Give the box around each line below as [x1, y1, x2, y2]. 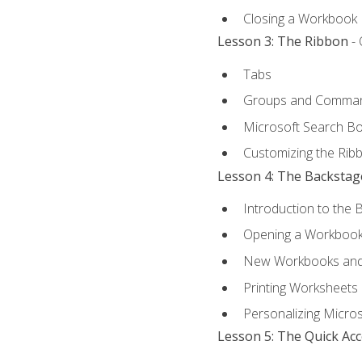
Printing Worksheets [242, 278, 358, 297]
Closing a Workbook [242, 10, 357, 28]
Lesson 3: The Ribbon [217, 32, 348, 51]
